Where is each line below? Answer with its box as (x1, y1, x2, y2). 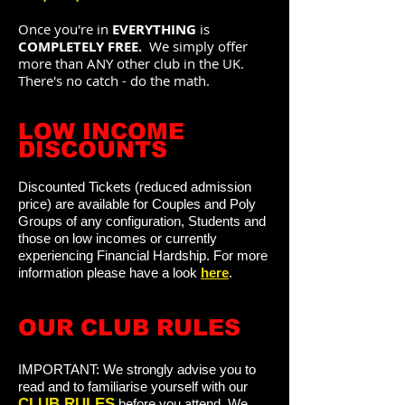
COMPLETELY (18, 37, 104, 56)
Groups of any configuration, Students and (18, 213, 266, 229)
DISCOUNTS (18, 137, 167, 162)
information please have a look (18, 265, 201, 280)
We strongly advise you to (103, 362, 256, 377)
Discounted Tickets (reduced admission (18, 179, 251, 194)
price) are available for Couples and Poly (18, 196, 256, 212)
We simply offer (149, 37, 248, 55)
